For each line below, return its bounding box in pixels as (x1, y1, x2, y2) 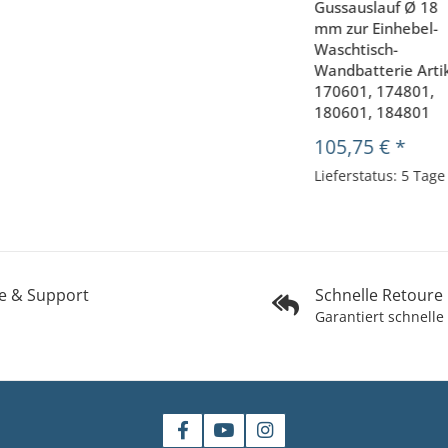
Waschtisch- (314, 39, 399, 60)
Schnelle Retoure (315, 284, 443, 307)
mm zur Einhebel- (314, 18, 439, 39)
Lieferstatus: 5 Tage (314, 166, 446, 186)
